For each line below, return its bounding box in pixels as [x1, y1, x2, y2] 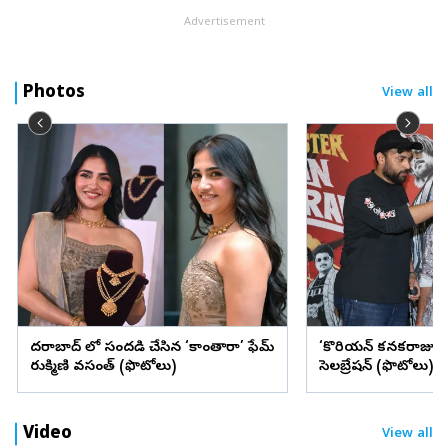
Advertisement [183, 14, 265, 30]
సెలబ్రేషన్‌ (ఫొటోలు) [319, 357, 434, 377]
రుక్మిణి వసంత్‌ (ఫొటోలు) [29, 357, 176, 377]
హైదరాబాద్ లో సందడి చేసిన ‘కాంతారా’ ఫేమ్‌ [29, 338, 274, 358]
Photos [23, 81, 85, 105]
